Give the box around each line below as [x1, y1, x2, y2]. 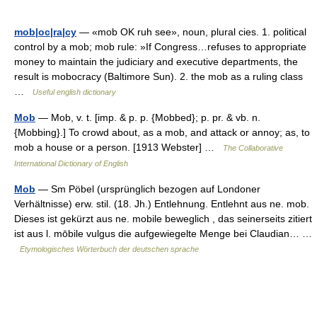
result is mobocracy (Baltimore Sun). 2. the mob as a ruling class [14, 71, 303, 82]
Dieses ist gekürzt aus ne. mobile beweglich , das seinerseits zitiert [14, 213, 312, 224]
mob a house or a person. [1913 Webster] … [14, 142, 223, 153]
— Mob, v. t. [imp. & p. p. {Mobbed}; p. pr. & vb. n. [35, 112, 260, 123]
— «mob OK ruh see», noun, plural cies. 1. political [76, 26, 306, 38]
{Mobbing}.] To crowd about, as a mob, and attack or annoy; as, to [14, 127, 310, 138]
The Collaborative [223, 144, 283, 152]
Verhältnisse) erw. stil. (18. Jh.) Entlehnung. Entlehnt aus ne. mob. [14, 198, 309, 209]
